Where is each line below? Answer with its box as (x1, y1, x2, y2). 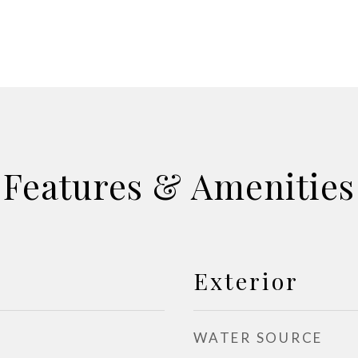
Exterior (193, 265, 299, 296)
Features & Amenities (3, 162, 355, 209)
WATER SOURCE (193, 329, 323, 346)
